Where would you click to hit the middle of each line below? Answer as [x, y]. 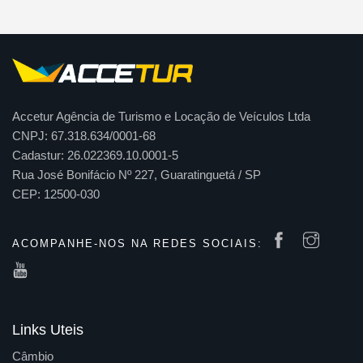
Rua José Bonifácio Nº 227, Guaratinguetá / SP [137, 174]
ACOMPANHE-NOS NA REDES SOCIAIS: [137, 243]
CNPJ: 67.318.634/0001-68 [84, 135]
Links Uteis [48, 329]
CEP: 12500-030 [56, 194]
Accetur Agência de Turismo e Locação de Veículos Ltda [161, 116]
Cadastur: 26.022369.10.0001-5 [95, 155]
